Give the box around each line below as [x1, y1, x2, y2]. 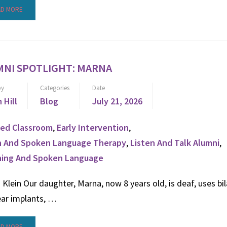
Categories [40, 84, 69, 92]
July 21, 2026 [92, 95, 142, 107]
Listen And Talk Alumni [130, 137, 219, 148]
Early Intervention [57, 122, 129, 133]
